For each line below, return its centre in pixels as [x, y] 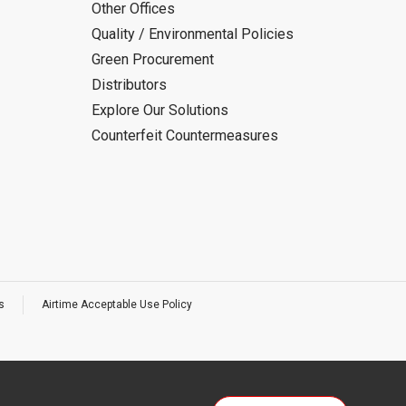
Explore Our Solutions [160, 110]
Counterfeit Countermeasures [185, 135]
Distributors [129, 85]
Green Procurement [153, 59]
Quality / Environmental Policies [193, 34]
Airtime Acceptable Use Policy [117, 304]
